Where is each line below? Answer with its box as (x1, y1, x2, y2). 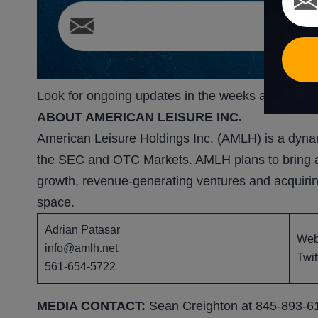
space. (37, 195, 75, 210)
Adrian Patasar (45, 224, 120, 236)
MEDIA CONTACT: (37, 299, 146, 314)
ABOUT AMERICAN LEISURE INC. (37, 110, 242, 125)
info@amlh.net (45, 242, 118, 255)
